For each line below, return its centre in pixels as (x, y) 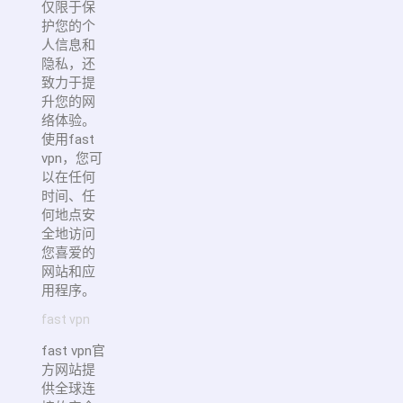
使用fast (68, 139)
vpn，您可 (72, 158)
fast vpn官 (73, 350)
